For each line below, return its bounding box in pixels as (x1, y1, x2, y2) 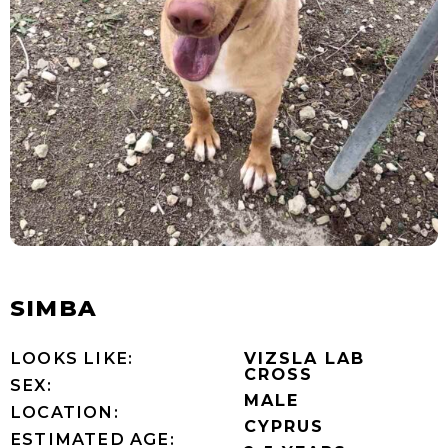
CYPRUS (244, 415, 324, 436)
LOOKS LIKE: (10, 347, 134, 368)
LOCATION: (10, 401, 119, 422)
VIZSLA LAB (244, 347, 365, 368)
